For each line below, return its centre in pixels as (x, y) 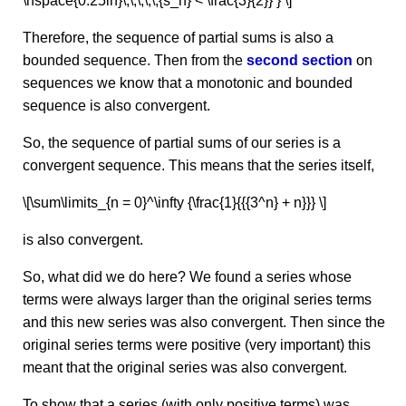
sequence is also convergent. (116, 106)
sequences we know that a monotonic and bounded (188, 83)
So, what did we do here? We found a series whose (187, 277)
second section (300, 60)
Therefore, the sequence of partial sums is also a (178, 38)
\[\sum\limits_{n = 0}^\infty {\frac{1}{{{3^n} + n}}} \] (174, 203)
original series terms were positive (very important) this (197, 345)
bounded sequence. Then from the (135, 60)
